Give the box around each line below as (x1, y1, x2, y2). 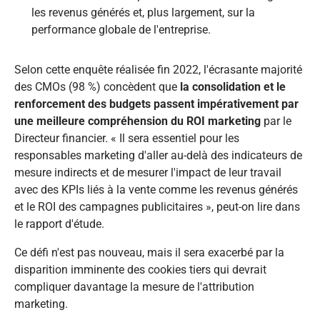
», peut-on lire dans (203, 200, 300, 214)
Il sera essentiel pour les (119, 131, 239, 146)
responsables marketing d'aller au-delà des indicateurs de (14, 149, 302, 163)
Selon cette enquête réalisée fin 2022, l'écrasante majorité (14, 63, 302, 77)
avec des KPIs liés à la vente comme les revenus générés (14, 183, 298, 197)
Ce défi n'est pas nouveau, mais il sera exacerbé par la (14, 246, 284, 260)
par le (261, 114, 291, 129)
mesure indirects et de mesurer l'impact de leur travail (14, 166, 281, 180)
